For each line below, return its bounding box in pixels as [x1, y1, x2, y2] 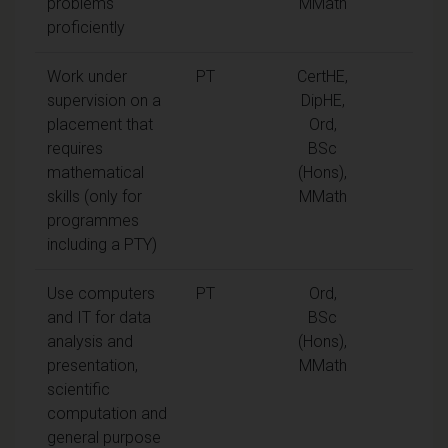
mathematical [47, 162, 144, 182]
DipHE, [300, 90, 345, 110]
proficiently [47, 17, 125, 37]
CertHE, [297, 66, 348, 86]
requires [47, 138, 103, 158]
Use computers [47, 283, 155, 303]
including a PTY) [47, 234, 157, 254]
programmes [47, 210, 139, 230]
